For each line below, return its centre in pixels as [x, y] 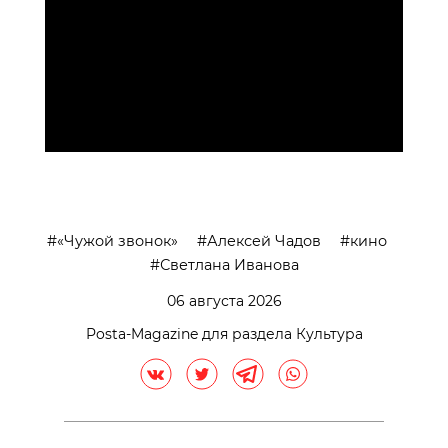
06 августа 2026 [224, 300]
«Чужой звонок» [117, 240]
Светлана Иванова [229, 264]
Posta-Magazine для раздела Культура [224, 333]
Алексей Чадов [263, 240]
